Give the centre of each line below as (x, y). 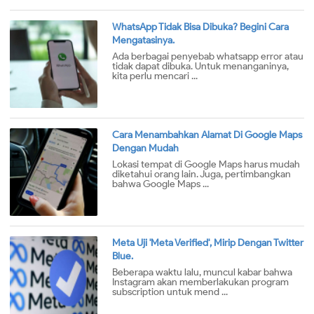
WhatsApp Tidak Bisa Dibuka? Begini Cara (200, 27)
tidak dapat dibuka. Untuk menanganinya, (200, 67)
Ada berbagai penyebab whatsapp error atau (208, 57)
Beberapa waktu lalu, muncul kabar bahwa (202, 273)
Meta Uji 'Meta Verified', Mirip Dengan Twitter (208, 243)
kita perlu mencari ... (155, 76)
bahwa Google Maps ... (161, 184)
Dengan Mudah (145, 149)
